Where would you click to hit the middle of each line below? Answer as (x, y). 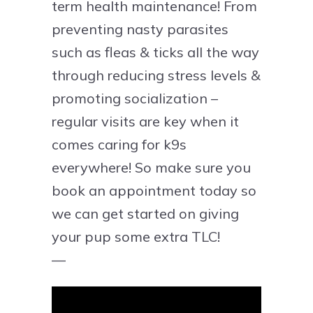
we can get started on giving (145, 213)
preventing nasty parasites (140, 29)
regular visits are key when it (145, 121)
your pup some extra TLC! (136, 236)
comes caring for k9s (119, 144)
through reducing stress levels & (156, 75)
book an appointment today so (154, 190)
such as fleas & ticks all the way (155, 52)
